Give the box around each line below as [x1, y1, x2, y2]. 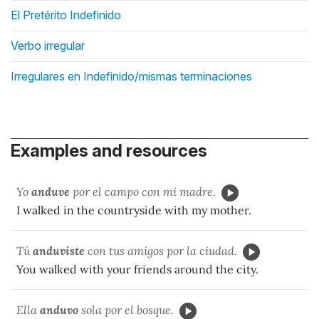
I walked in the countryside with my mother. [16, 202, 251, 217]
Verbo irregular [11, 38, 85, 53]
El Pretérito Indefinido [11, 7, 121, 22]
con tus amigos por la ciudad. [85, 243, 237, 258]
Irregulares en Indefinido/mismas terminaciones [11, 68, 252, 83]
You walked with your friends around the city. [16, 261, 258, 276]
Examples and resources [11, 140, 207, 161]
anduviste [33, 243, 85, 258]
